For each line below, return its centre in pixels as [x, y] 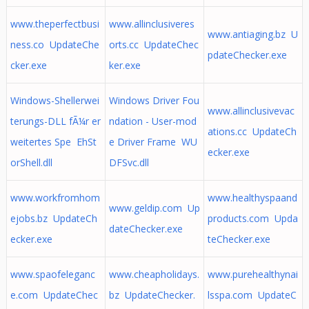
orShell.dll [31, 162]
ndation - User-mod [152, 121]
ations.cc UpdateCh [252, 131]
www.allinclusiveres [151, 24]
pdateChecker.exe [247, 55]
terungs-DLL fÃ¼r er [55, 121]
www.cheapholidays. [154, 274]
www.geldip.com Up [154, 208]
